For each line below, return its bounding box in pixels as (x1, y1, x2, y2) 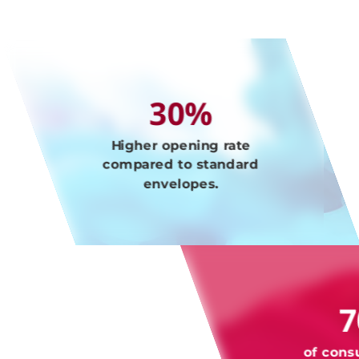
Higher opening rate (111, 137, 251, 153)
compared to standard (103, 156, 260, 172)
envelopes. (143, 175, 219, 192)
